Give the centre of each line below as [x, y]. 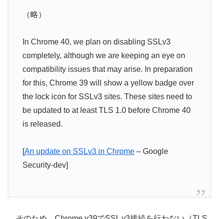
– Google [151, 151]
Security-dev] [45, 165]
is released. [42, 124]
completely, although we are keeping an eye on [104, 55]
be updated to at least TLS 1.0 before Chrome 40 [106, 110]
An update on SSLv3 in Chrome [79, 151]
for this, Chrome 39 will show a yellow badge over [108, 83]
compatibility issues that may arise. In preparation [107, 69]
